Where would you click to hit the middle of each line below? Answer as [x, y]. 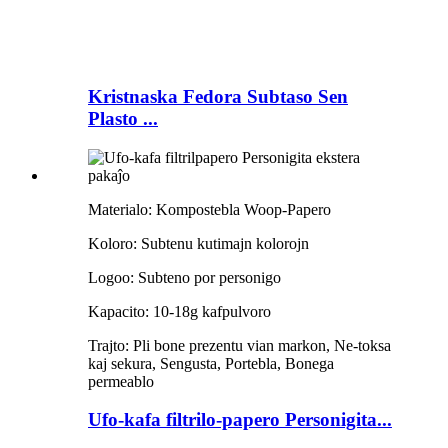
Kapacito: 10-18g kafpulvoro [179, 311]
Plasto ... [123, 118]
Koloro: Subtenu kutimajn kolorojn [198, 243]
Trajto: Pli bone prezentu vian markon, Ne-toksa [239, 345]
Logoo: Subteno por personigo [184, 277]
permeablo [121, 381]
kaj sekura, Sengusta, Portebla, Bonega [211, 363]
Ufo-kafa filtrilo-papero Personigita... [240, 420]
